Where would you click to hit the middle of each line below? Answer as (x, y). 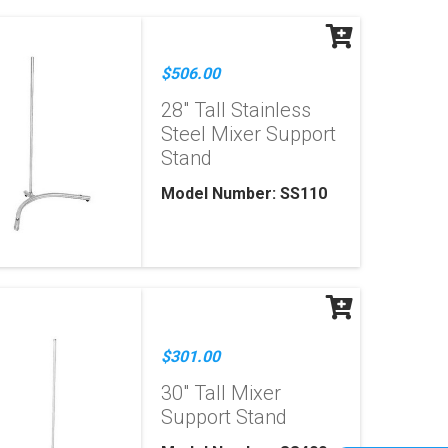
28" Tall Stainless (235, 110)
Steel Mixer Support (248, 134)
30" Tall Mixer (220, 393)
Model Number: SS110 (243, 193)
